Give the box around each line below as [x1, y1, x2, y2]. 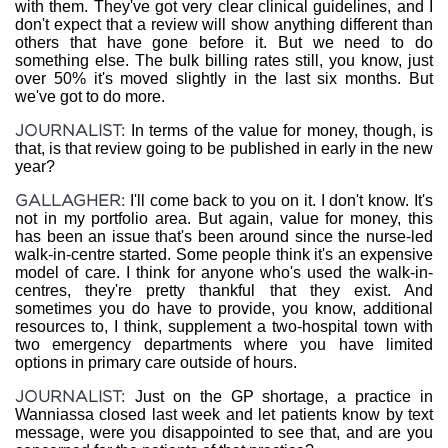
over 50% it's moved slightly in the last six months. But [15, 70, 433, 87]
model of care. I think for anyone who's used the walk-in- [15, 264, 433, 281]
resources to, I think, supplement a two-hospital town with [15, 318, 433, 335]
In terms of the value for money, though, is [131, 122, 434, 139]
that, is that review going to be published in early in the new [15, 140, 433, 157]
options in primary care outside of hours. [15, 354, 297, 371]
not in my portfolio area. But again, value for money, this [15, 210, 433, 227]
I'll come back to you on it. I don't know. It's [125, 192, 433, 209]
